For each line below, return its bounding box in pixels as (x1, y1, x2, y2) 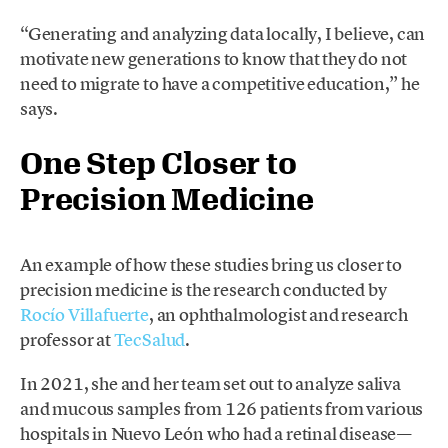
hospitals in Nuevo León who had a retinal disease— (20, 422, 413, 446)
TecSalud (113, 327, 186, 351)
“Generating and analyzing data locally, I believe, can (20, 21, 426, 45)
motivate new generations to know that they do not (20, 46, 408, 70)
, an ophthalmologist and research (148, 302, 409, 326)
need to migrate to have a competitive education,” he (20, 71, 420, 95)
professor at (20, 327, 114, 351)
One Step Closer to (20, 144, 297, 180)
